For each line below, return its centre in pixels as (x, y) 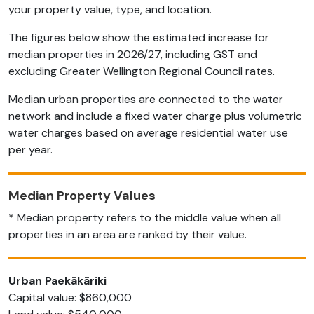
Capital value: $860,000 (70, 297)
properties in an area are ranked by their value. (128, 234)
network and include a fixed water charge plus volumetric (155, 116)
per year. (33, 149)
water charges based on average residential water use (148, 132)
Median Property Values (82, 195)
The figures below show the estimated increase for (139, 37)
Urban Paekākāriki (57, 280)
